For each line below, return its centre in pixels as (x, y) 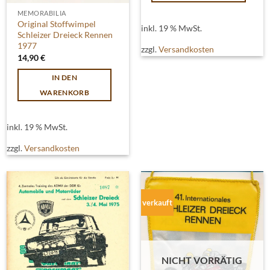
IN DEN (65, 78)
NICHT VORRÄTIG (202, 260)
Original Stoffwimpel (56, 24)
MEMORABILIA (42, 13)
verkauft (157, 203)
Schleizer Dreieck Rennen (65, 35)
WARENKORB (65, 93)
